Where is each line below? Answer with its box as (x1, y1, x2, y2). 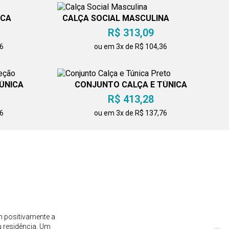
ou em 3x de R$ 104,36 (94, 42, 168, 51)
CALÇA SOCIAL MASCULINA (62, 13, 169, 24)
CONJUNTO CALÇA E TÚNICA (74, 80, 187, 90)
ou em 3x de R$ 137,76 (94, 109, 168, 118)
